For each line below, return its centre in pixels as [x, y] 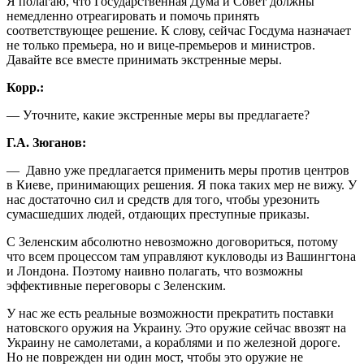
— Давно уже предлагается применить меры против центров [178, 170]
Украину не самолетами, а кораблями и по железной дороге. [173, 342]
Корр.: [25, 87]
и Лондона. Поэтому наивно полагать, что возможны [155, 271]
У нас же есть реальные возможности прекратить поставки [170, 313]
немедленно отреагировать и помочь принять [133, 15]
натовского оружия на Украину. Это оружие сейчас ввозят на [176, 327]
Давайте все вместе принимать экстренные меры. [144, 59]
